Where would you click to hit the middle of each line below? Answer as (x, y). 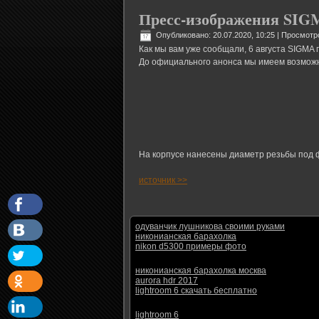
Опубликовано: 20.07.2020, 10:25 (215, 35)
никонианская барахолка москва (201, 271)
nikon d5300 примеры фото (191, 246)
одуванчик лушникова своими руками (210, 226)
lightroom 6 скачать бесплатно (196, 291)
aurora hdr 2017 (167, 281)
